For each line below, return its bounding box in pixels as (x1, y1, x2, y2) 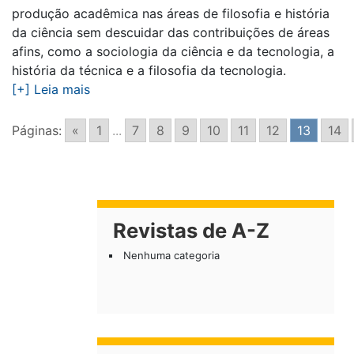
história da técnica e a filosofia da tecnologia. (12, 62, 286, 78)
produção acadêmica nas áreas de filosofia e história (12, 6, 330, 21)
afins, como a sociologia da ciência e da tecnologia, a (12, 43, 334, 59)
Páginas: (12, 122, 62, 138)
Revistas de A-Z (113, 218, 269, 243)
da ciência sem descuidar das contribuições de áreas (12, 24, 330, 40)
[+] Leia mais (12, 81, 90, 97)
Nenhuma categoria (123, 249, 220, 262)
